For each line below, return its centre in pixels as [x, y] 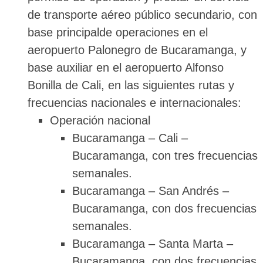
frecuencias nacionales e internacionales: [134, 102]
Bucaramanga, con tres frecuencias [165, 155]
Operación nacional [100, 120]
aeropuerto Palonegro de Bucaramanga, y [137, 50]
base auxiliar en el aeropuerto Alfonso [125, 67]
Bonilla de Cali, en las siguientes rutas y [131, 85]
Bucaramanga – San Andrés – [150, 190]
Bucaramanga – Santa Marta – [152, 243]
